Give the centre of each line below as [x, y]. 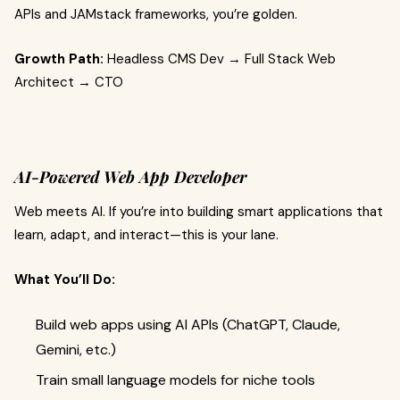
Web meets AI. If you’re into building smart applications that [199, 212]
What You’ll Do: [65, 279]
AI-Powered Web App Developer [130, 177]
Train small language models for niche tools [175, 380]
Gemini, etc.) [76, 350]
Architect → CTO [69, 82]
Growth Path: [59, 59]
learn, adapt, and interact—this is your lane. [146, 235]
